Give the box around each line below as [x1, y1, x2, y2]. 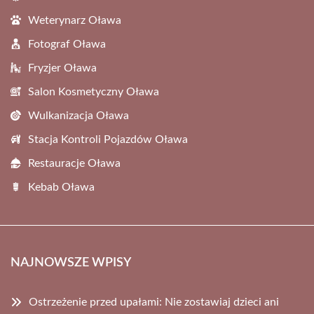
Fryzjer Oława [28, 62, 97, 74]
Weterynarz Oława [28, 14, 121, 26]
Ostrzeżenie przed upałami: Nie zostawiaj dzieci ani [29, 296, 279, 308]
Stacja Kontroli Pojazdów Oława [28, 133, 188, 145]
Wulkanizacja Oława [28, 109, 129, 121]
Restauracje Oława [28, 157, 121, 169]
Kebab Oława [28, 181, 95, 193]
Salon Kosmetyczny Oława [28, 86, 159, 97]
